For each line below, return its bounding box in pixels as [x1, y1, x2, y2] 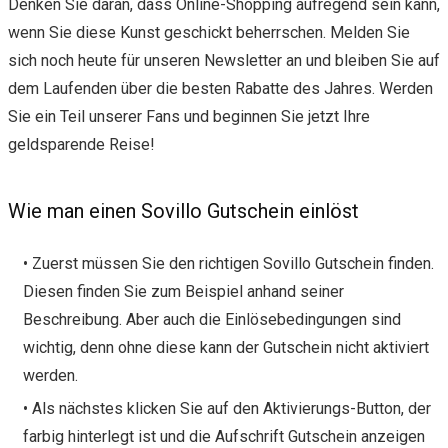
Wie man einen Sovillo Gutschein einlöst [8, 198, 359, 223]
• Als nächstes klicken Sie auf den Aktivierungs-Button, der [23, 398, 431, 418]
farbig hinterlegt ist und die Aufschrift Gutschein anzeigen [23, 426, 425, 446]
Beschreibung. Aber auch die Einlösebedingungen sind [23, 309, 401, 329]
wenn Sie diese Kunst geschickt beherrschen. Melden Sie [8, 22, 410, 42]
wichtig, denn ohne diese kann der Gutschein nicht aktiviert [23, 337, 429, 357]
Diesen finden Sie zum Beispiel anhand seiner [23, 281, 344, 301]
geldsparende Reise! [8, 134, 155, 154]
